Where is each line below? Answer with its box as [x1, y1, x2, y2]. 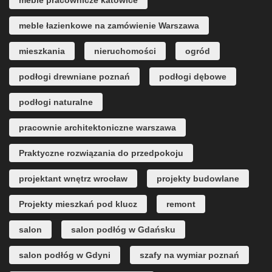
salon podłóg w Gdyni [19, 250, 110, 260]
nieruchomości [94, 46, 156, 56]
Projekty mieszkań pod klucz [19, 199, 137, 209]
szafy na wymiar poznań [140, 250, 239, 260]
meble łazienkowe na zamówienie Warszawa [19, 21, 199, 30]
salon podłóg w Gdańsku [71, 225, 175, 234]
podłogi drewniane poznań [19, 72, 130, 81]
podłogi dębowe [159, 72, 226, 81]
